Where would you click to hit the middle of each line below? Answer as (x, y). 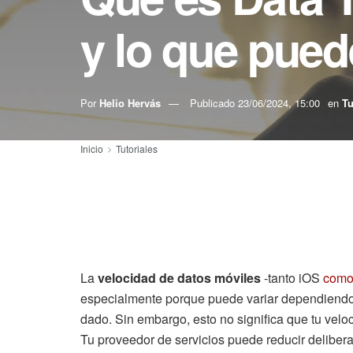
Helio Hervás (130, 102)
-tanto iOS (292, 278)
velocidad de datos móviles (179, 278)
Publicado (214, 102)
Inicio (92, 149)
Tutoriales (137, 149)
